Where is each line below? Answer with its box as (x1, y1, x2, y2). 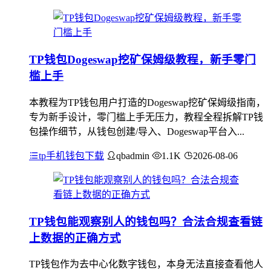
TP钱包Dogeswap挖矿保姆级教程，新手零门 (29, 53, 256, 67)
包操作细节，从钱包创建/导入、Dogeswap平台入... (29, 126, 244, 137)
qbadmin (116, 150, 149, 161)
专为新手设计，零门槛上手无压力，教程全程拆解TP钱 (29, 111, 263, 122)
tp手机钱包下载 (39, 150, 104, 161)
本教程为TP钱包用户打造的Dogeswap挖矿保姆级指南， (29, 97, 266, 108)
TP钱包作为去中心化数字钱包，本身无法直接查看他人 (29, 259, 263, 270)
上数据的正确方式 (29, 231, 121, 244)
